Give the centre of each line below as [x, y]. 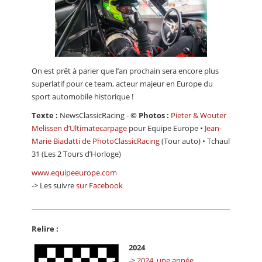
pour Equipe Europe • [166, 128]
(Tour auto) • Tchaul [195, 141]
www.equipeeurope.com [74, 172]
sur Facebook [99, 185]
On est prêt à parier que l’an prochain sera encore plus [125, 70]
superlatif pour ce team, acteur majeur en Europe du [122, 83]
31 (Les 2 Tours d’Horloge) [76, 154]
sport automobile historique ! [82, 96]
